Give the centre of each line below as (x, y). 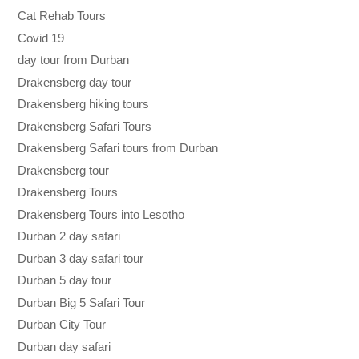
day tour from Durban (74, 60)
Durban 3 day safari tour (81, 258)
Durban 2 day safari (69, 236)
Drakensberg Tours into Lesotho (101, 214)
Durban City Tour (62, 325)
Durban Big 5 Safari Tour (82, 302)
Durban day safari (65, 346)
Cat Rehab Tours (62, 16)
